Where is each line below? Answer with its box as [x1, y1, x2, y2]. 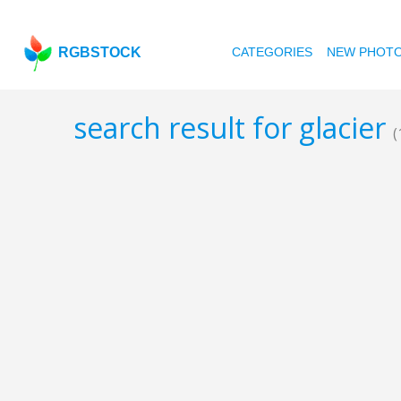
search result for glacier [73, 108, 393, 148]
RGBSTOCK [58, 45, 142, 60]
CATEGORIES [232, 45, 313, 59]
